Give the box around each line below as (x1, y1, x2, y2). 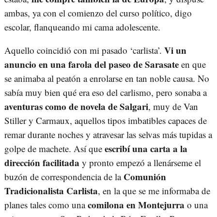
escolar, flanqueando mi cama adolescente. (4, 21, 160, 33)
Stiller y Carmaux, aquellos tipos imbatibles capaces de (4, 114, 207, 127)
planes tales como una (4, 199, 88, 211)
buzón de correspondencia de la (4, 170, 124, 183)
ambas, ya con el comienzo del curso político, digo (4, 7, 192, 19)
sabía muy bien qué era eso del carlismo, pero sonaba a (4, 86, 207, 99)
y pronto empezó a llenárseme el (79, 156, 201, 169)
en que (179, 58, 206, 71)
